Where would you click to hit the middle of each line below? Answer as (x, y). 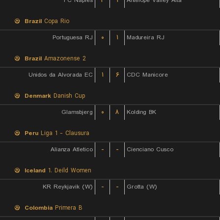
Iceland (35, 171)
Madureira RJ (146, 38)
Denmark (38, 96)
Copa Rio (55, 21)
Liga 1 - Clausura (64, 133)
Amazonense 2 (64, 59)
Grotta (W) (142, 187)
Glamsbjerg (77, 112)
